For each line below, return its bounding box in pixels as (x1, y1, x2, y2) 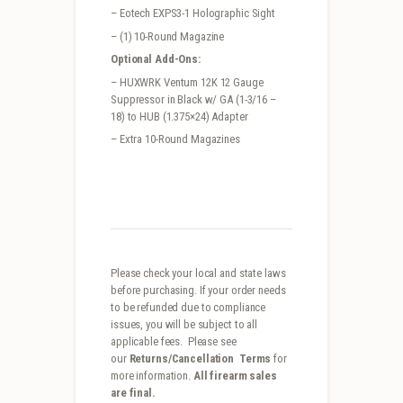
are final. (111, 386, 156, 400)
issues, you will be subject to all (111, 318, 257, 332)
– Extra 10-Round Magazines (111, 132, 240, 147)
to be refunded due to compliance (111, 300, 266, 315)
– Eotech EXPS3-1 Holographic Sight (111, 6, 275, 21)
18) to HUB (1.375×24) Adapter (111, 109, 248, 123)
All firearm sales (193, 369, 277, 383)
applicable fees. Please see (111, 335, 237, 349)
